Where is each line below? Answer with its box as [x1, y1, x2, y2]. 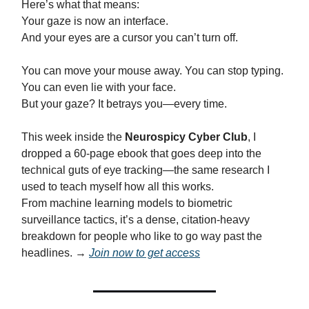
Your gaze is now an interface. [21, 15, 168, 28]
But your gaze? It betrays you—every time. [21, 98, 227, 110]
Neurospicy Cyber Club [125, 131, 248, 143]
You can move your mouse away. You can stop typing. [21, 65, 283, 77]
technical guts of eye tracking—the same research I [21, 164, 270, 177]
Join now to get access [89, 247, 200, 259]
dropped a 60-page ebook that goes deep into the [21, 148, 261, 160]
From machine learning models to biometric [21, 197, 232, 210]
